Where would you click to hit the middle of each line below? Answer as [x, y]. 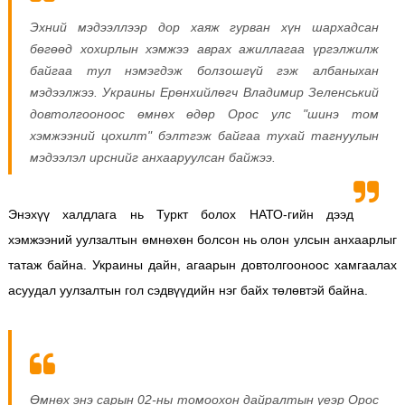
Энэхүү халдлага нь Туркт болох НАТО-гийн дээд [181, 214]
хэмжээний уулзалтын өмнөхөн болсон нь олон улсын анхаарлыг [202, 239]
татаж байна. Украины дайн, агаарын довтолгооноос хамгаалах [202, 264]
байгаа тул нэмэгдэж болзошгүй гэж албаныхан [204, 70]
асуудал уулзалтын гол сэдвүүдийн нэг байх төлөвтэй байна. [188, 290]
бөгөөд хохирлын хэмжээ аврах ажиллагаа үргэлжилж [204, 48]
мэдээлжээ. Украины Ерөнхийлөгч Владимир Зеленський [204, 92]
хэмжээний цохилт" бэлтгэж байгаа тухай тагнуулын [204, 135]
